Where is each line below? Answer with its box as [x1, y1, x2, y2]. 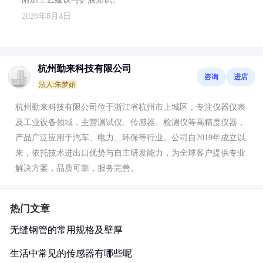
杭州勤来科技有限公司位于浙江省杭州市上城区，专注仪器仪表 [15, 103, 245, 112]
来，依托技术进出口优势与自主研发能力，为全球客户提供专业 [15, 149, 245, 157]
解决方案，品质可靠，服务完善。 [15, 164, 139, 173]
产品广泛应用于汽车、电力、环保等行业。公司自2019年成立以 [15, 133, 245, 142]
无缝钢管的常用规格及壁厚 [10, 225, 123, 235]
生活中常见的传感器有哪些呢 [10, 248, 132, 258]
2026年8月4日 [22, 12, 71, 21]
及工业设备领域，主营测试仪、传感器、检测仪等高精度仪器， [15, 118, 245, 127]
